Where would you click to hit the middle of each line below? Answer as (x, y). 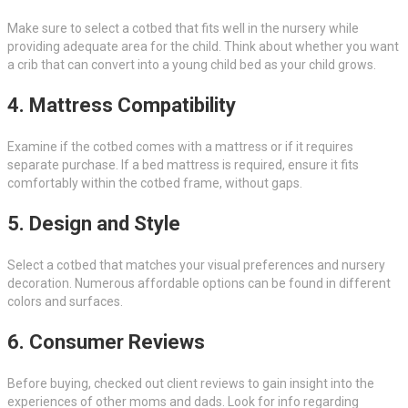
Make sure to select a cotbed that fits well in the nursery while (183, 28)
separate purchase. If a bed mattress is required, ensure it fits (183, 164)
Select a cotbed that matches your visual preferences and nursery (196, 265)
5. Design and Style (94, 223)
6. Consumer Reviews (106, 342)
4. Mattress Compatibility (122, 105)
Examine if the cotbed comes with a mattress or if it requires (180, 146)
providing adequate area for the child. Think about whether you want (203, 46)
